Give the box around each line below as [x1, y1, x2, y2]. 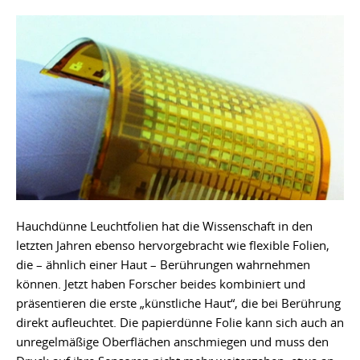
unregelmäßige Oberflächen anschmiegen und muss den [16, 333, 329, 350]
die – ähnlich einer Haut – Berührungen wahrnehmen [16, 256, 310, 272]
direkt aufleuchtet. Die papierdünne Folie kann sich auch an [16, 313, 344, 330]
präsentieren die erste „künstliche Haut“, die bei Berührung [16, 294, 341, 311]
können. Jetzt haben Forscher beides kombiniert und [16, 275, 305, 292]
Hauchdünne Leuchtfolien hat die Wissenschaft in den [16, 217, 313, 234]
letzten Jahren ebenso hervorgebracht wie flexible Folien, [16, 236, 329, 253]
